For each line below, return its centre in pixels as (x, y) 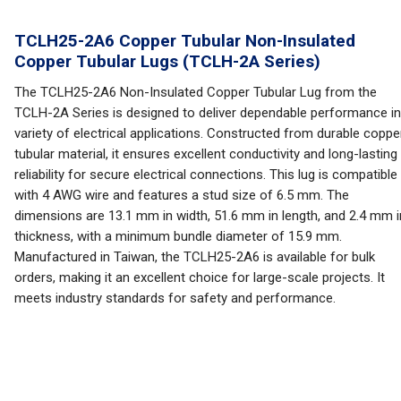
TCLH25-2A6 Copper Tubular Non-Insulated (185, 41)
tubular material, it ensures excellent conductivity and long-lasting (206, 154)
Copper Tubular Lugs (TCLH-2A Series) (167, 61)
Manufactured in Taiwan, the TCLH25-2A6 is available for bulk (195, 257)
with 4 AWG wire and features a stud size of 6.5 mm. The (182, 195)
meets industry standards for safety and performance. (175, 298)
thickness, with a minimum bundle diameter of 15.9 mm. (178, 236)
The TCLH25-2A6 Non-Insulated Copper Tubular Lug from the (196, 92)
